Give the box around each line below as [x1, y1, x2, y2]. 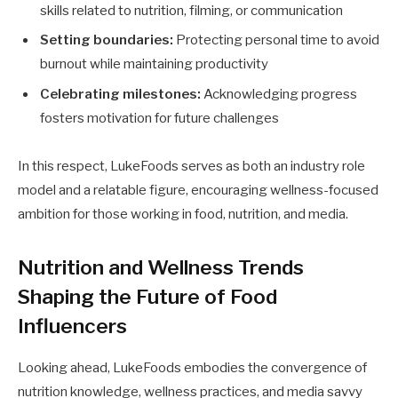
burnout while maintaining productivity [40, 56, 268, 73]
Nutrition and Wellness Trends [18, 255, 304, 281]
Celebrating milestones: [40, 85, 201, 102]
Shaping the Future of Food [18, 284, 277, 310]
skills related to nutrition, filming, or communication [40, 2, 343, 19]
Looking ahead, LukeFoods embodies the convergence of [18, 359, 367, 376]
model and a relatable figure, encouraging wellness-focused [18, 181, 378, 198]
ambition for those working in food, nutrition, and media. [18, 205, 348, 222]
